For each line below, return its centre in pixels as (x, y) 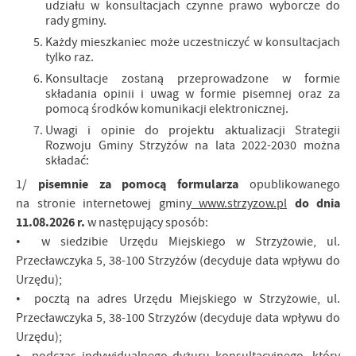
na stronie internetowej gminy (104, 203)
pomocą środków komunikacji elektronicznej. (167, 109)
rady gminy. (77, 21)
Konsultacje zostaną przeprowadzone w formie (193, 79)
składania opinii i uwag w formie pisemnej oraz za (193, 94)
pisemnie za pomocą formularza (138, 184)
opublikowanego (290, 184)
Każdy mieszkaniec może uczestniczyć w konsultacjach (193, 42)
